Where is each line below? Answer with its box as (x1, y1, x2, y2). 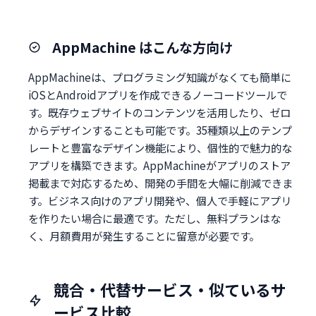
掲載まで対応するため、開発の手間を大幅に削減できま (28, 174, 293, 190)
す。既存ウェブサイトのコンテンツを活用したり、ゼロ (28, 104, 291, 120)
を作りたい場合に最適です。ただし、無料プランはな (28, 209, 281, 226)
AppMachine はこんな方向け (52, 37, 233, 57)
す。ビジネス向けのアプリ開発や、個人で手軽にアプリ (28, 192, 291, 208)
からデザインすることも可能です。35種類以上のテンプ (28, 121, 292, 138)
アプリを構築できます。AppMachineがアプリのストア (28, 157, 291, 173)
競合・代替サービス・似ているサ (54, 277, 286, 300)
